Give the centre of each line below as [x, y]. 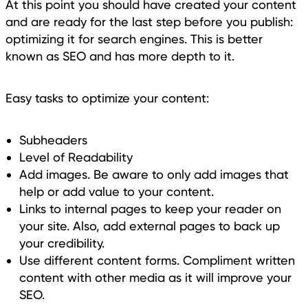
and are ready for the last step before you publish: [149, 21]
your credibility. [62, 243]
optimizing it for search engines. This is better [134, 38]
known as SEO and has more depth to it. [122, 56]
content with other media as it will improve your [155, 277]
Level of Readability [76, 157]
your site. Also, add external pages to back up [150, 225]
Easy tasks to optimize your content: [109, 98]
